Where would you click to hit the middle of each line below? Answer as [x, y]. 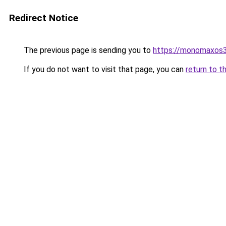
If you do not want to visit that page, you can [104, 69]
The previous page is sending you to [87, 50]
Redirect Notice [44, 18]
